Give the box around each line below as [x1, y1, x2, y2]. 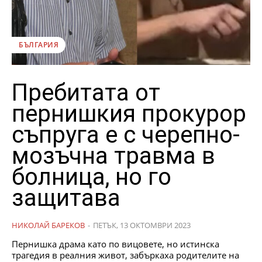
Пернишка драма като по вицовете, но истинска [12, 237, 219, 250]
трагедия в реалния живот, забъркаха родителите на [12, 249, 239, 261]
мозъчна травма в [12, 142, 215, 170]
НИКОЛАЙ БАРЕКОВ [12, 219, 85, 230]
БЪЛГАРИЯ [19, 39, 58, 50]
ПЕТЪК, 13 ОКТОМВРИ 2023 [93, 219, 191, 230]
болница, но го [12, 163, 171, 191]
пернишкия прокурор [12, 99, 246, 127]
